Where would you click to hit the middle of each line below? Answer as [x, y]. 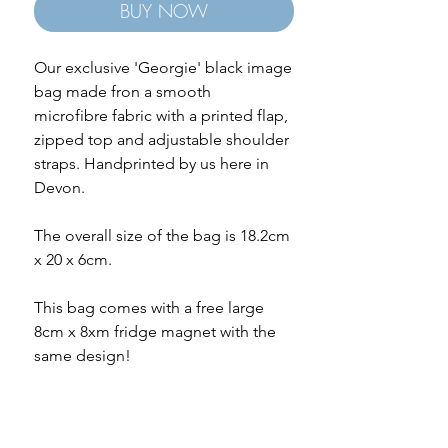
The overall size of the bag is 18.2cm [162, 235]
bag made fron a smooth [122, 91]
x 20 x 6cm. [73, 259]
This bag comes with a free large [149, 307]
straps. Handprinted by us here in [151, 163]
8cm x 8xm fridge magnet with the [155, 331]
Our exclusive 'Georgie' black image [163, 67]
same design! [82, 355]
